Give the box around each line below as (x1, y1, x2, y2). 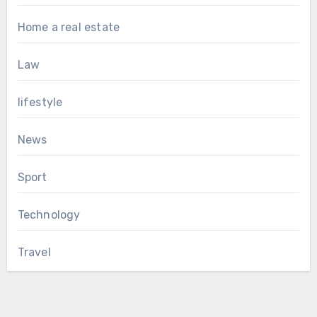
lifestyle (17, 96, 63, 110)
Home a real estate (17, 21, 120, 35)
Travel (17, 246, 51, 260)
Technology (17, 208, 81, 222)
